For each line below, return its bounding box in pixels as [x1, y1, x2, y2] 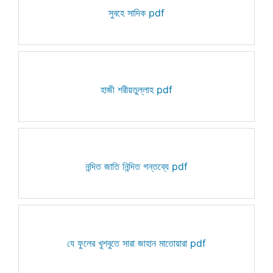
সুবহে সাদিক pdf [108, 6, 165, 19]
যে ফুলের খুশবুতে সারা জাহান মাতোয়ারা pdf [67, 236, 206, 249]
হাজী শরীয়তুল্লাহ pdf [101, 83, 172, 96]
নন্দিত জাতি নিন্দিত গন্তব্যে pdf [85, 160, 188, 172]
